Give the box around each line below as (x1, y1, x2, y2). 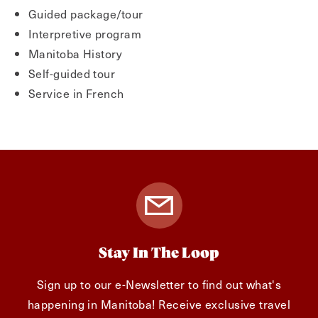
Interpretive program (28, 25, 141, 42)
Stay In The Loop (99, 246, 219, 261)
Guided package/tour (28, 5, 143, 22)
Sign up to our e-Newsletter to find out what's (36, 275, 282, 292)
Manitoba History (28, 45, 123, 62)
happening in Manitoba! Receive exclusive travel (27, 295, 291, 312)
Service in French (28, 84, 124, 102)
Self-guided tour (28, 65, 116, 82)
